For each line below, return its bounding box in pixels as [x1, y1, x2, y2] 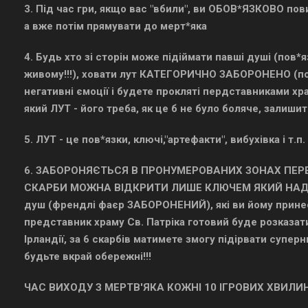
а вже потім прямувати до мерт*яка [24, 20, 207, 32]
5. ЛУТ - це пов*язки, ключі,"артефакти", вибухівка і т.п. [24, 133, 305, 146]
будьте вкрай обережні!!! [24, 250, 151, 263]
